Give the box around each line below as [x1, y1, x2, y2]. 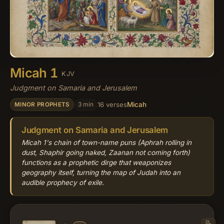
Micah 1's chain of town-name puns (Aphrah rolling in [21, 138, 191, 147]
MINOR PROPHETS [14, 100, 69, 108]
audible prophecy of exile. [21, 178, 104, 187]
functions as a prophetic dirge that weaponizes [21, 158, 171, 167]
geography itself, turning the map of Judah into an [21, 168, 180, 177]
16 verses [97, 100, 127, 109]
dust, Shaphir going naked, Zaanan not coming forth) [21, 148, 190, 157]
